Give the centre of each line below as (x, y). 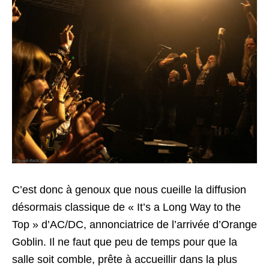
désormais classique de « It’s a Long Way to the (126, 207)
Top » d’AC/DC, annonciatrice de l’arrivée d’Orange (134, 224)
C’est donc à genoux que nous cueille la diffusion (129, 189)
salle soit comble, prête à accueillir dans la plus (125, 259)
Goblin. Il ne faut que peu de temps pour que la (125, 242)
